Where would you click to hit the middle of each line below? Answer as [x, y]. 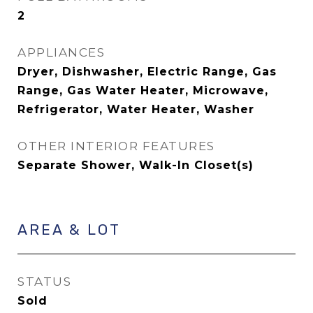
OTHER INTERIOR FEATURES [116, 146]
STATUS [44, 282]
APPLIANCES [61, 52]
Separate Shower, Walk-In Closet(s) [136, 165]
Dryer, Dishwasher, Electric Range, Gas [147, 72]
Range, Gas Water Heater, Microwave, [143, 90]
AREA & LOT [69, 230]
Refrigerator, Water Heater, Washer [136, 109]
